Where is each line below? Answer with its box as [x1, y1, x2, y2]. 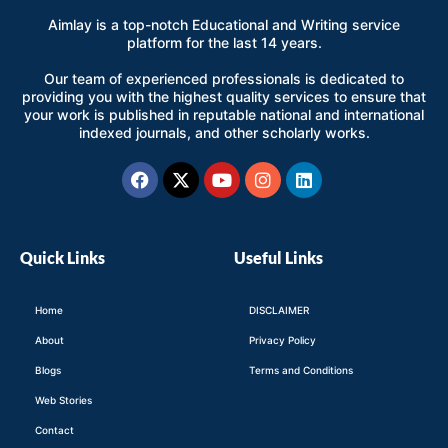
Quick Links [20, 248, 105, 267]
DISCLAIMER [249, 304, 309, 316]
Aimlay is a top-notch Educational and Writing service [48, 16, 400, 33]
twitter [179, 177, 237, 198]
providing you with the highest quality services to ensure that [22, 88, 426, 105]
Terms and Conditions [249, 364, 353, 376]
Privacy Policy [249, 334, 316, 346]
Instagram [261, 159, 348, 180]
